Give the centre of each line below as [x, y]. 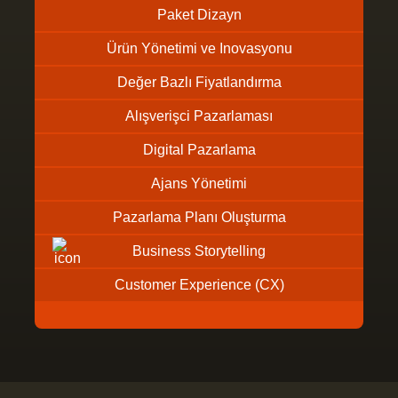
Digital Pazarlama [199, 150]
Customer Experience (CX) [199, 285]
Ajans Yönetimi [199, 183]
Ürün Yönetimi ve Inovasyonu [199, 48]
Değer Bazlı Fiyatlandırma [199, 82]
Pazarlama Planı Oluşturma [199, 217]
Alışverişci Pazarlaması [199, 116]
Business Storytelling [199, 251]
